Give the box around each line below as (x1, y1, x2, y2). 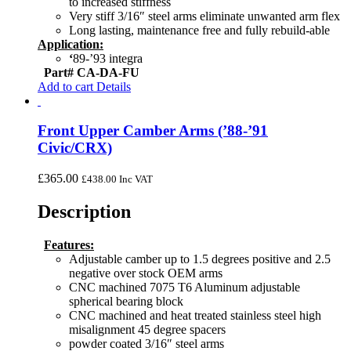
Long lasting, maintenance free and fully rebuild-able (69, 23, 330, 37)
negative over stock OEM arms (69, 266, 223, 280)
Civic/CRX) (38, 139, 112, 157)
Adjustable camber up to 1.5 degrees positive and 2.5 (69, 251, 331, 266)
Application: (38, 37, 103, 51)
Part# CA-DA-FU (44, 65, 139, 79)
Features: (44, 237, 94, 251)
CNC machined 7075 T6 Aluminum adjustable (69, 280, 300, 294)
